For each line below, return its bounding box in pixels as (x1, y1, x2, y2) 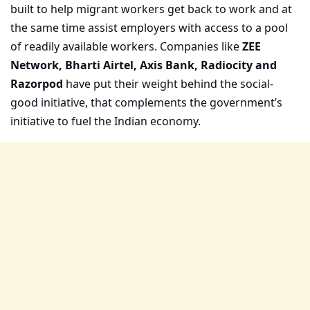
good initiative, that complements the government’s (10, 94, 282, 110)
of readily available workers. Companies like (10, 38, 242, 54)
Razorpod (10, 75, 63, 91)
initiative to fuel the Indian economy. (10, 113, 201, 129)
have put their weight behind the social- (63, 75, 273, 91)
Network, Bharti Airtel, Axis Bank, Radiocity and (10, 57, 277, 73)
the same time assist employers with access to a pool (10, 19, 288, 35)
